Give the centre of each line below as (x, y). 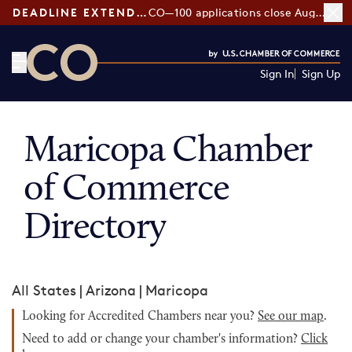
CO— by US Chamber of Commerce (143, 90)
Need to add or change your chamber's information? (161, 339)
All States (44, 290)
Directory (95, 229)
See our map (291, 317)
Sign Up (321, 73)
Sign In (277, 73)
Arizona (111, 290)
